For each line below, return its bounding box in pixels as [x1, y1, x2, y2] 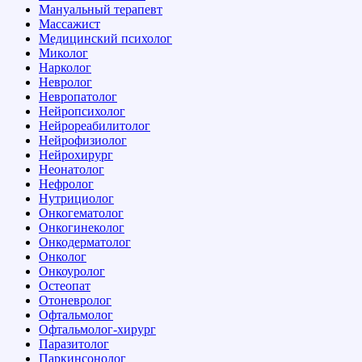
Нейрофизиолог [39, 133, 127, 147]
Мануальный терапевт [39, 2, 162, 16]
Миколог [39, 45, 88, 60]
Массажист [39, 16, 100, 31]
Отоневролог [39, 293, 112, 307]
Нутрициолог [39, 191, 114, 205]
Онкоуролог [39, 263, 105, 278]
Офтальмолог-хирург [39, 322, 156, 336]
